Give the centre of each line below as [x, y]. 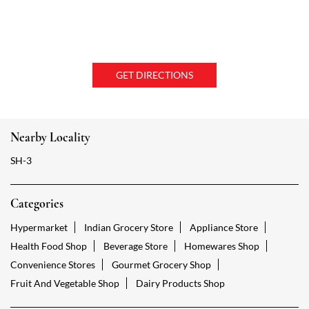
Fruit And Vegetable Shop [65, 283]
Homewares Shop [222, 246]
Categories [37, 203]
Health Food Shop [49, 246]
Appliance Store [224, 227]
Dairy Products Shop [180, 283]
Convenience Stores [53, 264]
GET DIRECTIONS [154, 74]
